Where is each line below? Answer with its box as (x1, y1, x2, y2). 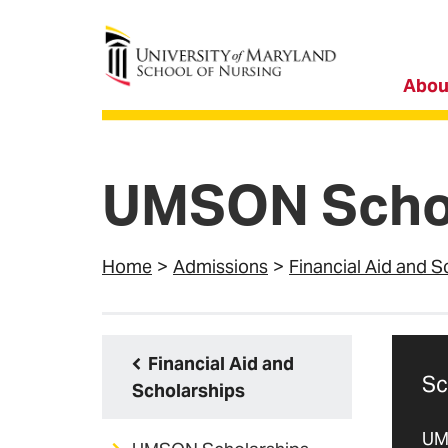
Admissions (173, 255, 268, 278)
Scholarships (132, 379, 245, 402)
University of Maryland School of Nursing (102, 24, 434, 47)
